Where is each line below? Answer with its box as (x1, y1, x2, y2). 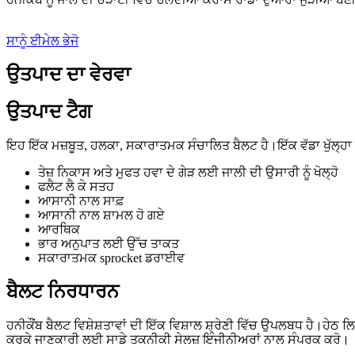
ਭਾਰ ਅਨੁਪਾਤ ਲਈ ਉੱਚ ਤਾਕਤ (38, 236, 179, 250)
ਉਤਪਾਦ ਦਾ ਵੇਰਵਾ (6, 63, 131, 85)
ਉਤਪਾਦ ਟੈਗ (6, 101, 92, 122)
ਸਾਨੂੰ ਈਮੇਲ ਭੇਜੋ (6, 34, 78, 48)
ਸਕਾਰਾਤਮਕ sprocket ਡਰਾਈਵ (38, 250, 185, 265)
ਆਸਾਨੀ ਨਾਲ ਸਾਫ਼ (38, 193, 124, 208)
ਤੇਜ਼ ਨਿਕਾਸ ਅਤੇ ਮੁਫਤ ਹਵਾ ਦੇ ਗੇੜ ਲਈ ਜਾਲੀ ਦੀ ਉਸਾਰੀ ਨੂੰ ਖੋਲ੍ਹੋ (38, 165, 338, 179)
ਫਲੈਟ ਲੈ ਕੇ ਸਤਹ (38, 179, 114, 193)
